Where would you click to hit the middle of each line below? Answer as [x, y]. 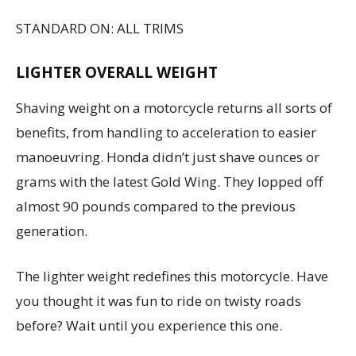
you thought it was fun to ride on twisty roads [159, 300]
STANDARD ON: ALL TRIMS [100, 28]
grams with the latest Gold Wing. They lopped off [169, 181]
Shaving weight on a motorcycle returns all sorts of [174, 107]
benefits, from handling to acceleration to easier [166, 132]
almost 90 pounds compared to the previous [156, 206]
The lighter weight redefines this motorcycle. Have [172, 276]
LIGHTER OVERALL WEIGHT [117, 72]
